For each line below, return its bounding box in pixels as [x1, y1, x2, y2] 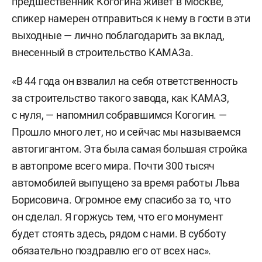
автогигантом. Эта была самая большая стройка [12, 143, 248, 155]
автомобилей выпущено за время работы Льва [12, 177, 240, 189]
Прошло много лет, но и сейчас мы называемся [12, 126, 241, 138]
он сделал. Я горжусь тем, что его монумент [12, 211, 223, 223]
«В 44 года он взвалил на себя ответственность [12, 75, 238, 87]
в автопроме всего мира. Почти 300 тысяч [12, 160, 215, 172]
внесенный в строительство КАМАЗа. [12, 46, 194, 58]
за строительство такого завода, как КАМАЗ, [12, 92, 229, 104]
